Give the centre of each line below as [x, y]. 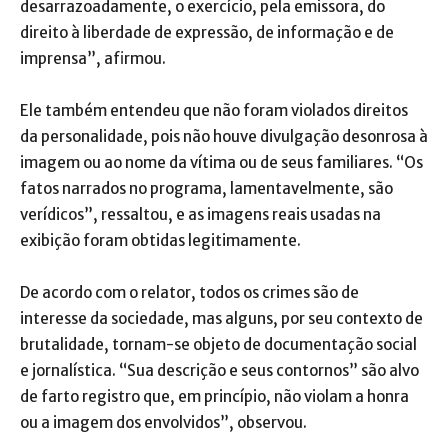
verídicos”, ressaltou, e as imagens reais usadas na [200, 215]
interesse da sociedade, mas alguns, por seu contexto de [221, 319]
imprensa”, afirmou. [93, 59]
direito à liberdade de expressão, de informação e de [207, 33]
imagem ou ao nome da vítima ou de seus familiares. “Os [221, 163]
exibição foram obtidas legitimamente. [160, 241]
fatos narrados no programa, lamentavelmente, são [206, 189]
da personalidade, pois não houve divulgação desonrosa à [224, 137]
